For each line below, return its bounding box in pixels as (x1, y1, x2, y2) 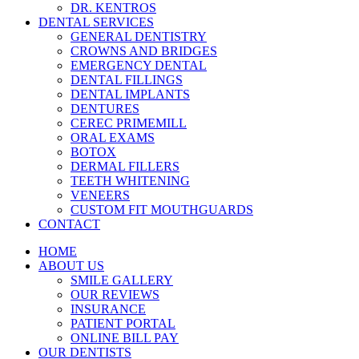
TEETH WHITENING (71, 173, 190, 188)
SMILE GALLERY (71, 272, 173, 287)
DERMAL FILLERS (71, 159, 179, 173)
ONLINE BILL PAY (71, 330, 179, 345)
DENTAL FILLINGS (71, 72, 183, 87)
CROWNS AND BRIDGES (71, 43, 217, 58)
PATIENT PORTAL (71, 316, 175, 330)
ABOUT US (38, 258, 104, 272)
